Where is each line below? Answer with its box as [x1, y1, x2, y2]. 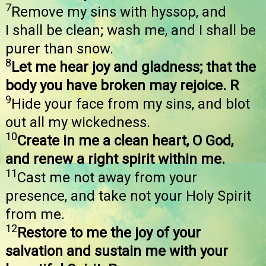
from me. [5, 206, 65, 223]
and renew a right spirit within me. [5, 151, 225, 168]
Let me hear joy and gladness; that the [11, 59, 256, 76]
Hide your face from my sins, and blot [11, 96, 250, 113]
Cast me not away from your [17, 169, 197, 186]
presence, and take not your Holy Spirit [5, 188, 251, 205]
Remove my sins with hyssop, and [11, 4, 226, 21]
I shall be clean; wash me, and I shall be [5, 22, 256, 39]
